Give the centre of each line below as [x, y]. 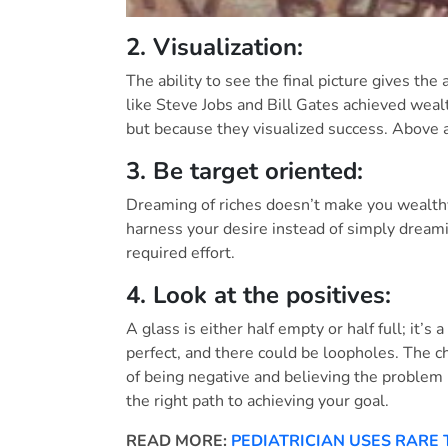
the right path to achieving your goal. [257, 401]
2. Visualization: [214, 47]
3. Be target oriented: [244, 171]
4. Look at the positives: [258, 295]
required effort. [180, 253]
